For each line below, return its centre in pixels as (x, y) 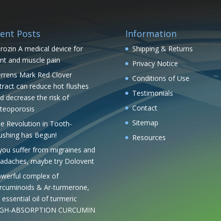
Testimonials (152, 93)
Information (151, 33)
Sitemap (145, 122)
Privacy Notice (155, 63)
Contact (145, 108)
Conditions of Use (161, 78)
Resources (149, 137)
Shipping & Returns (162, 48)
